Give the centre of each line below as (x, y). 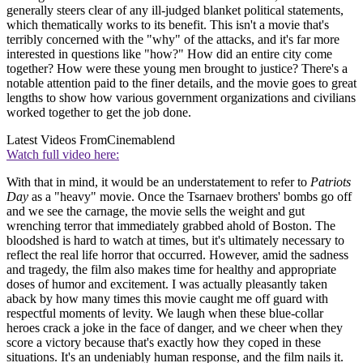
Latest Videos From (57, 139)
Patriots (331, 181)
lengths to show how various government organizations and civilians (181, 97)
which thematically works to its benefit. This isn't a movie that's (168, 24)
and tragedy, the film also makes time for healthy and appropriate (171, 269)
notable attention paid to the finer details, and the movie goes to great (181, 83)
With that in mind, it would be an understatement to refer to (158, 181)
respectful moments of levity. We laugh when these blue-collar (165, 313)
